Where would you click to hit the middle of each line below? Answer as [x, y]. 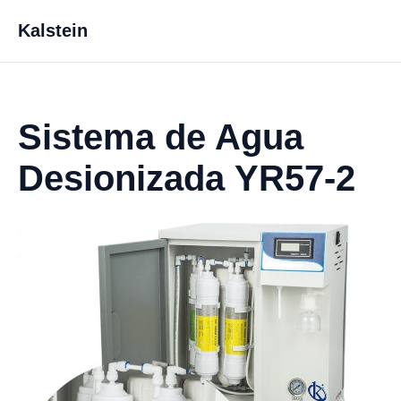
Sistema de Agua [161, 137]
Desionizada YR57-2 [187, 178]
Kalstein [53, 30]
